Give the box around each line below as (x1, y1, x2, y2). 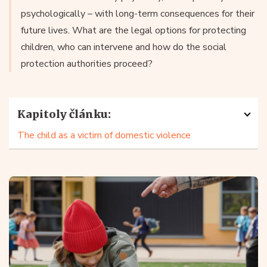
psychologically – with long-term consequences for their (21, 7, 254, 20)
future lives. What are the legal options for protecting (21, 24, 246, 37)
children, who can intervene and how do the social (21, 41, 226, 54)
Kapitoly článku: (17, 107, 111, 121)
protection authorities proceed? (21, 57, 153, 70)
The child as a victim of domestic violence (17, 129, 191, 142)
